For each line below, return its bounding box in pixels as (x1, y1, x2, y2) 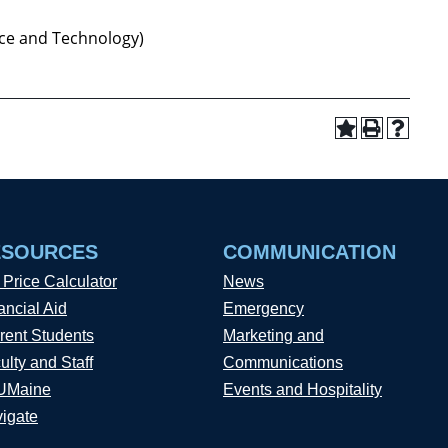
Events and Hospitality (223, 381, 382, 398)
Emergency (223, 300, 304, 317)
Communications (223, 354, 343, 371)
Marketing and (223, 327, 324, 344)
